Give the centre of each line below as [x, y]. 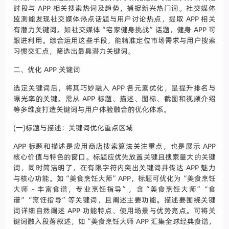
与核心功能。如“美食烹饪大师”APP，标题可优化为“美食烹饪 [114, 179]
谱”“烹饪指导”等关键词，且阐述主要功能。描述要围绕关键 [114, 200]
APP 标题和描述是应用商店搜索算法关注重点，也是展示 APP [114, 146]
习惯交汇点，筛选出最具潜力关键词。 [74, 51]
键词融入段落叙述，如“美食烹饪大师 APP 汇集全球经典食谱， [114, 222]
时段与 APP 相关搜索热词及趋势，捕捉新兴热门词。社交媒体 [114, 8]
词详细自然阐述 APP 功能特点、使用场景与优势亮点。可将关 [114, 211]
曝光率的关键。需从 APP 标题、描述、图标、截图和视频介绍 [114, 99]
